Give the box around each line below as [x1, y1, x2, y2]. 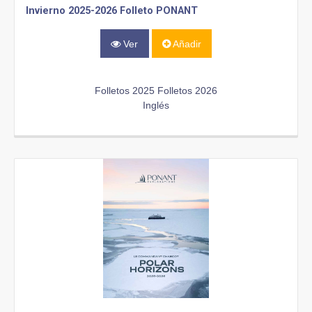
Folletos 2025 [95, 84, 155, 96]
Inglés [143, 99, 169, 111]
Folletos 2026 [157, 84, 217, 96]
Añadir [170, 38, 201, 49]
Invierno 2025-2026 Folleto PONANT [26, 5, 198, 17]
